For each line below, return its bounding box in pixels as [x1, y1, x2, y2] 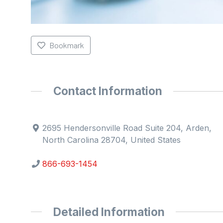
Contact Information [53, 84, 162, 98]
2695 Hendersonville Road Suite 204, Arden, [42, 122, 212, 133]
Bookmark [49, 40, 84, 50]
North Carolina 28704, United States [42, 134, 181, 145]
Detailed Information [53, 205, 165, 219]
